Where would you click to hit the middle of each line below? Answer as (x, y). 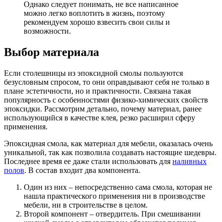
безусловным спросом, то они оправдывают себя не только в (107, 82)
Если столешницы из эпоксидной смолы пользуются (93, 73)
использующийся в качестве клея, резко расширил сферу (100, 117)
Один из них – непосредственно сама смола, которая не (118, 187)
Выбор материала (52, 52)
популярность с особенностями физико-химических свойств (106, 100)
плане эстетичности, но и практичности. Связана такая (97, 91)
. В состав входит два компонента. (82, 170)
